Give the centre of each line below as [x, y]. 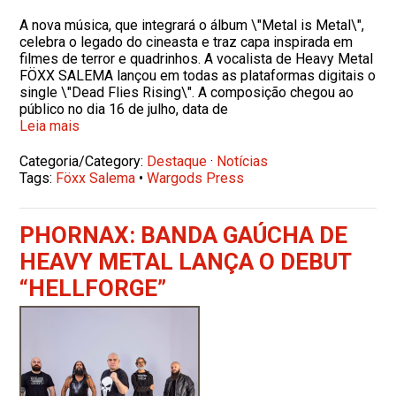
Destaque [177, 161]
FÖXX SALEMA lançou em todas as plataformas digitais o [198, 76]
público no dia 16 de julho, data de [124, 109]
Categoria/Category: [84, 161]
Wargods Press [196, 178]
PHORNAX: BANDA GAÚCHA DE [184, 235]
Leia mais [50, 126]
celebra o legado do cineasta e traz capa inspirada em [187, 42]
